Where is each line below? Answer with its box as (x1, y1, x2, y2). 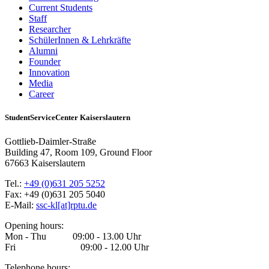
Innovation (29, 67, 70, 78)
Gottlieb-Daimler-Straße (5, 136, 96, 147)
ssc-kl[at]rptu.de (36, 199, 97, 210)
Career (29, 89, 54, 100)
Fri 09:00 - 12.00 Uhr (5, 241, 149, 252)
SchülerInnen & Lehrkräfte (29, 35, 131, 46)
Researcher (29, 24, 71, 35)
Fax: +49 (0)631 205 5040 (5, 189, 105, 199)
